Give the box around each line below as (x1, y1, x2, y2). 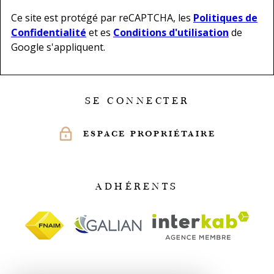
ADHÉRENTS (95, 180, 179, 192)
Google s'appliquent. (11, 40, 105, 54)
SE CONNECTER (84, 94, 190, 106)
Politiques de (193, 10, 257, 24)
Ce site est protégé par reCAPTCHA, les (11, 10, 193, 24)
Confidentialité (11, 25, 86, 39)
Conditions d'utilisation (113, 25, 229, 39)
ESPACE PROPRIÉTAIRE (83, 128, 216, 139)
